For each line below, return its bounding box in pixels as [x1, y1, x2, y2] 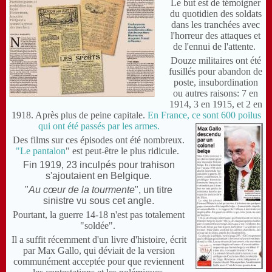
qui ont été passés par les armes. [38, 121, 160, 132]
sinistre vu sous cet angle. [43, 195, 155, 206]
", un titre [135, 185, 173, 195]
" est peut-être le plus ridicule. [66, 146, 180, 157]
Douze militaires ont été [170, 55, 261, 66]
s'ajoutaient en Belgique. [46, 171, 152, 182]
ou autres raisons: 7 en [173, 88, 259, 99]
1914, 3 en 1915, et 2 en [169, 99, 262, 110]
